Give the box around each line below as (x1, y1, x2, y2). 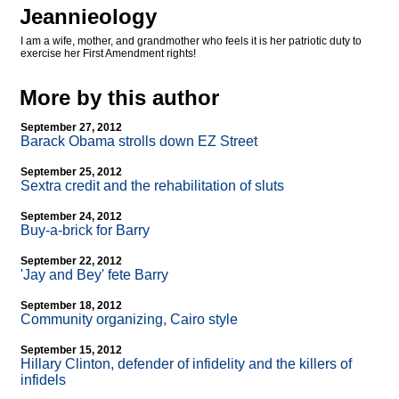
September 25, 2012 (20, 166, 122, 179)
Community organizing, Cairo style (20, 312, 238, 328)
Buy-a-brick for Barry (20, 223, 150, 239)
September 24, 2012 (20, 210, 122, 224)
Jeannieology (20, 4, 157, 29)
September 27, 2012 (20, 121, 122, 134)
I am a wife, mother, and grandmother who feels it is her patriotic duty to (20, 35, 362, 48)
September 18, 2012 (20, 299, 122, 313)
